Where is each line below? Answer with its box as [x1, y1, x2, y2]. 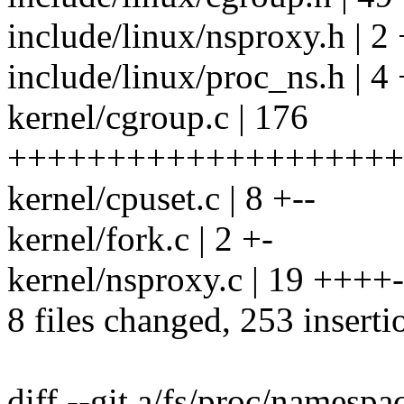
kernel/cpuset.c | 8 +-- [7, 179, 316, 218]
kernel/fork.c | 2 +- [7, 219, 273, 259]
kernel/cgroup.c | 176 [7, 97, 308, 137]
